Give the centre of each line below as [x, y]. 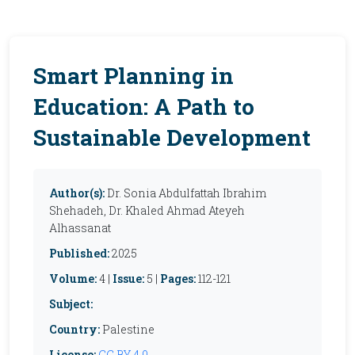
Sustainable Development [172, 137]
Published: [79, 253]
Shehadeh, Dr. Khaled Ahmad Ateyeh [147, 210]
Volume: [73, 279]
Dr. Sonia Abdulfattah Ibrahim [187, 193]
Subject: [71, 304]
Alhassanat [80, 228]
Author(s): [77, 193]
